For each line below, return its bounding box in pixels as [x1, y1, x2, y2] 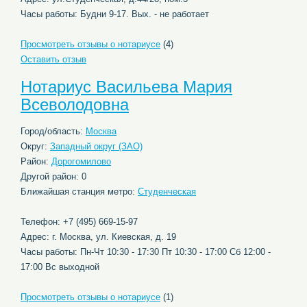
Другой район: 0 [21, 171, 86, 182]
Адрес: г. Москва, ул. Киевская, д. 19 [21, 232, 176, 242]
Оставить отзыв [21, 54, 86, 64]
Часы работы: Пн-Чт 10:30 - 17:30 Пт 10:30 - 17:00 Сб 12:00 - [21, 247, 271, 257]
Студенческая [138, 186, 196, 197]
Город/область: [21, 126, 86, 136]
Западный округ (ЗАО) [50, 141, 143, 151]
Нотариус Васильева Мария [21, 77, 232, 96]
